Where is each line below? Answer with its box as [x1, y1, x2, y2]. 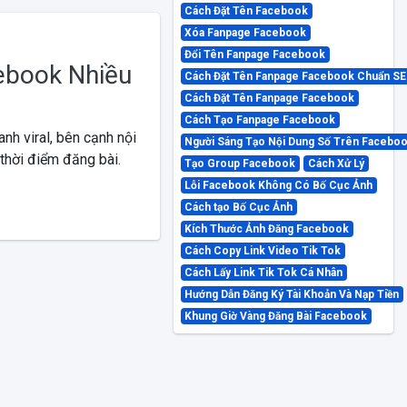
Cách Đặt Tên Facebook [184, 5, 309, 17]
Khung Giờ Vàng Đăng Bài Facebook [184, 310, 368, 323]
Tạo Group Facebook [184, 157, 296, 170]
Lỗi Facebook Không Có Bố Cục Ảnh [184, 179, 373, 192]
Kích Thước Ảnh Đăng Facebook [184, 223, 350, 235]
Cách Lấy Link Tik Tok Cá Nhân [184, 266, 343, 279]
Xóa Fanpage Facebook [184, 26, 307, 39]
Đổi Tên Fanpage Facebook [184, 48, 326, 61]
